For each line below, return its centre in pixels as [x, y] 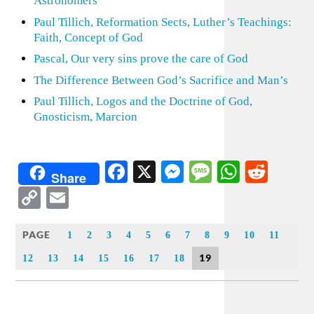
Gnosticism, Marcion [85, 117]
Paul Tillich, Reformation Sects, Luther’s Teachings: [162, 22]
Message [251, 172]
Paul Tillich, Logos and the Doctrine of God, [143, 101]
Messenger [232, 172]
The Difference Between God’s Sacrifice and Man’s [161, 80]
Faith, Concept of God [88, 37]
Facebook [171, 172]
